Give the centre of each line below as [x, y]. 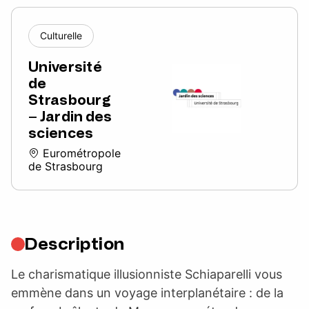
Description [75, 243]
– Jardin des [70, 116]
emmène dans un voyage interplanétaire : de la [147, 292]
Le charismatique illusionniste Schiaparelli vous [147, 274]
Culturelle [61, 35]
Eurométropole [80, 153]
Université [66, 67]
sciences [61, 133]
